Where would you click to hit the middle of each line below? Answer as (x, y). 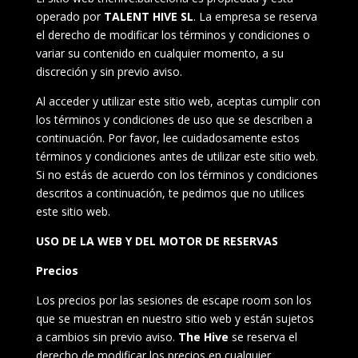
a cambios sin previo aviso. (107, 337)
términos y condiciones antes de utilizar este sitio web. (177, 156)
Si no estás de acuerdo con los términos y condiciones (177, 175)
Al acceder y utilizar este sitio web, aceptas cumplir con (178, 101)
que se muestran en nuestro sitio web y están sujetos (175, 318)
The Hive (203, 337)
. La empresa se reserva (255, 16)
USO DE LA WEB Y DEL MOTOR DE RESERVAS (157, 241)
